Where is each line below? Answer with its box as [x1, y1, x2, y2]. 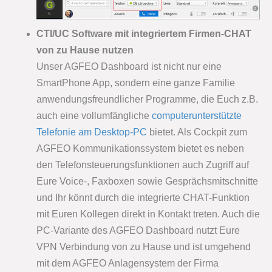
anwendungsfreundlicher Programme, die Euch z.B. [36, 94, 258, 105]
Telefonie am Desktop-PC [36, 127, 147, 138]
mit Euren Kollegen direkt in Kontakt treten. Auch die [36, 209, 260, 220]
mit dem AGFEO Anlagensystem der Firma [36, 258, 219, 269]
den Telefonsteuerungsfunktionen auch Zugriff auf [36, 160, 249, 171]
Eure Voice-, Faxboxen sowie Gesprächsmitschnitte [36, 176, 258, 187]
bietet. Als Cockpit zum [147, 127, 247, 138]
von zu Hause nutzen [36, 45, 134, 56]
